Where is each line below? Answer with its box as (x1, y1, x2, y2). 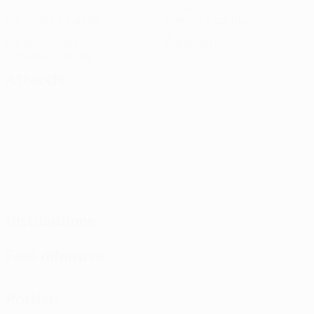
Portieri (6, 290, 58, 308)
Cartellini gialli (6, 36, 78, 51)
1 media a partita (165, 12, 248, 27)
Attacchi (6, 70, 65, 88)
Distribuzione (6, 212, 96, 230)
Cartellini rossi (165, 36, 239, 51)
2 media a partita (6, 48, 90, 63)
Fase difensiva (6, 247, 103, 265)
